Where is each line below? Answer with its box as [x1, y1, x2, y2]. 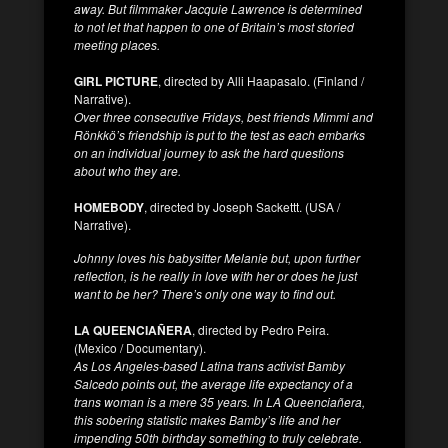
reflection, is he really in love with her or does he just [74, 266, 357, 284]
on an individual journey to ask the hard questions [74, 143, 344, 161]
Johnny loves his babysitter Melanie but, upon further [74, 248, 360, 266]
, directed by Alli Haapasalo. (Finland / [158, 71, 364, 89]
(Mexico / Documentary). [74, 338, 206, 356]
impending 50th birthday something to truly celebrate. [74, 428, 362, 446]
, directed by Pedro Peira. [192, 320, 329, 338]
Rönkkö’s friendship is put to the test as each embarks [74, 125, 365, 143]
